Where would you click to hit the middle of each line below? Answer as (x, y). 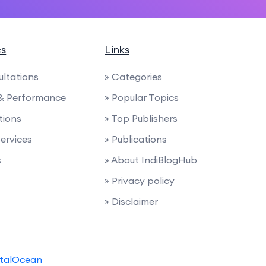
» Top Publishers (141, 118)
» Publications (136, 139)
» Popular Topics (142, 97)
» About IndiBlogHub (151, 160)
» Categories (133, 77)
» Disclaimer (131, 201)
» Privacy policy (140, 180)
